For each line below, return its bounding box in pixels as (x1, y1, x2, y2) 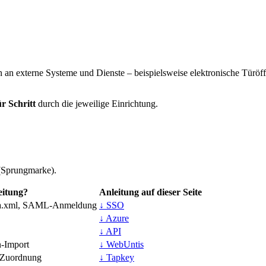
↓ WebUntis (99, 239, 144, 250)
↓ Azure (99, 213, 129, 224)
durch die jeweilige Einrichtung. (36, 98, 158, 109)
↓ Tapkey (99, 252, 134, 263)
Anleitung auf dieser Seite (99, 187, 202, 198)
